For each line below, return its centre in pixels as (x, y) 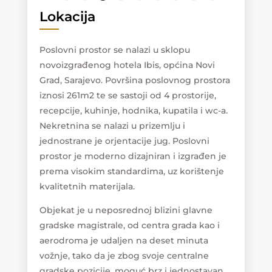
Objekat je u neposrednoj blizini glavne (126, 210)
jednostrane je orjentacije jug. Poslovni (124, 141)
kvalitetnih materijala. (87, 187)
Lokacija (67, 17)
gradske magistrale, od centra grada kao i (129, 226)
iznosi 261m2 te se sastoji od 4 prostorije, (127, 96)
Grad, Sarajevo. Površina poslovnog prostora (134, 80)
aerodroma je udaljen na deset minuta (124, 241)
